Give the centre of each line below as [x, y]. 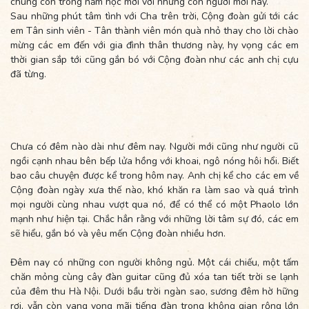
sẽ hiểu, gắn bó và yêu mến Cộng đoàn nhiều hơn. [118, 233]
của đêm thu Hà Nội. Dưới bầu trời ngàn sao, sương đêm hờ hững [154, 291]
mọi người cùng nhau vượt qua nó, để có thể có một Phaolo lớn [154, 204]
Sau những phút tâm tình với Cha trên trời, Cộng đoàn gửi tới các [154, 16]
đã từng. [28, 74]
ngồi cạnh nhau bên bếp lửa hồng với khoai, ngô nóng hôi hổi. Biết [154, 161]
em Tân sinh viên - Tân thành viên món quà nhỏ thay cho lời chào [154, 30]
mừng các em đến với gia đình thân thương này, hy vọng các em [154, 45]
